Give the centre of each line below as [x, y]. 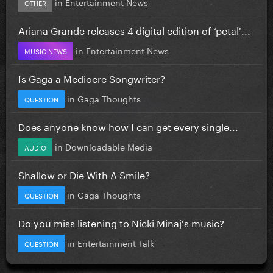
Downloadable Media [109, 146]
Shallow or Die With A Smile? [84, 174]
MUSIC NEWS [46, 50]
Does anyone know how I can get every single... [128, 126]
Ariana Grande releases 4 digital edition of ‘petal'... [134, 29]
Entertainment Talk [116, 242]
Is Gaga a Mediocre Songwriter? [92, 77]
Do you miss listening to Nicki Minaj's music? [121, 222]
